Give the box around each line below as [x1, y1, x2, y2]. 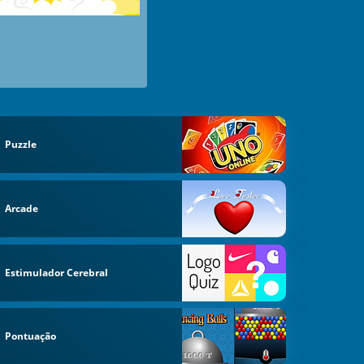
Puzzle [5, 137, 37, 152]
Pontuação [5, 329, 57, 344]
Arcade [5, 201, 39, 215]
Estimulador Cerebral [5, 265, 109, 279]
